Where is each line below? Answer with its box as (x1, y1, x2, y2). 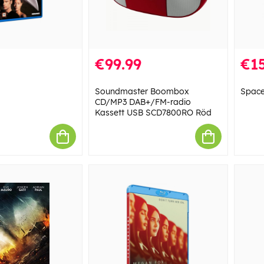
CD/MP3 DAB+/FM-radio (94, 97, 191, 108)
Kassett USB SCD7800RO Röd (94, 107, 212, 118)
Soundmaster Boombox (94, 86, 189, 97)
